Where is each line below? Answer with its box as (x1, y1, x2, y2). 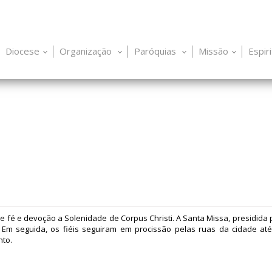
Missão (199, 45, 228, 57)
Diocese (5, 45, 39, 57)
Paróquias (134, 45, 178, 57)
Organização (59, 45, 114, 57)
